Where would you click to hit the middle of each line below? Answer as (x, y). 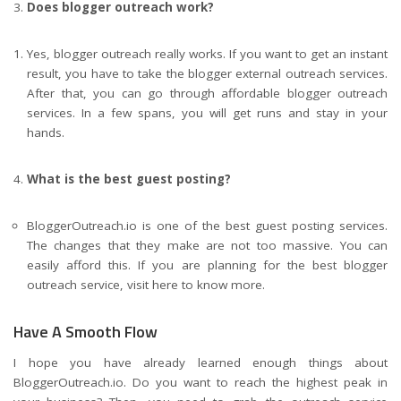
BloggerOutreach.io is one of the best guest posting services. (207, 225)
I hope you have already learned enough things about (200, 363)
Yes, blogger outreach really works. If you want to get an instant (207, 53)
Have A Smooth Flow (85, 331)
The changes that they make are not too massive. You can (207, 245)
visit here (153, 284)
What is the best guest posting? (129, 179)
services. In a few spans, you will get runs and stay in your (207, 112)
